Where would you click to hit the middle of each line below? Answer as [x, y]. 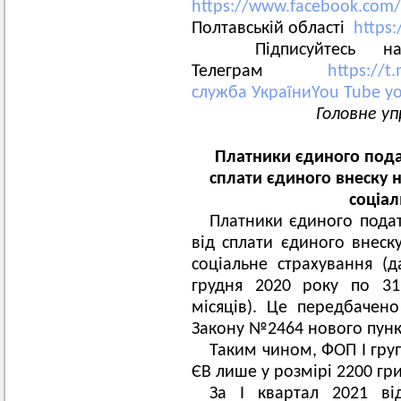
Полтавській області [273, 29]
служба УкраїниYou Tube [288, 93]
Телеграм [260, 72]
